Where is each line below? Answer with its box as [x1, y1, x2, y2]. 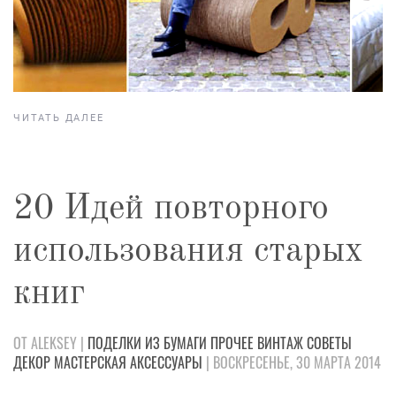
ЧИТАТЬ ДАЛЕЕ [13, 111, 104, 124]
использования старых [13, 233, 363, 270]
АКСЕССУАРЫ [130, 351, 202, 373]
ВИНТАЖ [257, 331, 303, 354]
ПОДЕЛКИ [88, 331, 141, 354]
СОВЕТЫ [307, 331, 352, 354]
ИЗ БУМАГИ [145, 331, 207, 354]
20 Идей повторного [13, 191, 329, 227]
